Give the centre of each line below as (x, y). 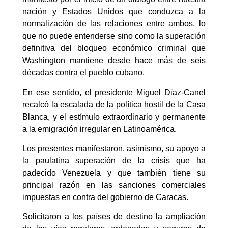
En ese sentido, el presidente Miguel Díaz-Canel (114, 92)
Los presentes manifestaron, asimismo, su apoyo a (114, 149)
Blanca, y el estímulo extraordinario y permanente (114, 117)
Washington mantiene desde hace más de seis (114, 61)
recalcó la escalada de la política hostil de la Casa (114, 104)
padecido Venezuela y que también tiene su (114, 173)
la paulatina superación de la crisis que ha (114, 161)
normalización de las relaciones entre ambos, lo (114, 24)
